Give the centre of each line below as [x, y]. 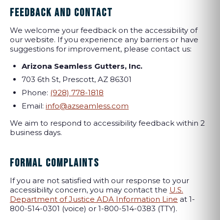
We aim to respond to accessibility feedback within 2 [107, 123]
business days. [36, 132]
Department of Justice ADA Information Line [94, 199]
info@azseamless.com [87, 106]
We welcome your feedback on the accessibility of [104, 30]
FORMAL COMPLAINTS [55, 163]
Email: [34, 106]
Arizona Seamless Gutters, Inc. [82, 66]
